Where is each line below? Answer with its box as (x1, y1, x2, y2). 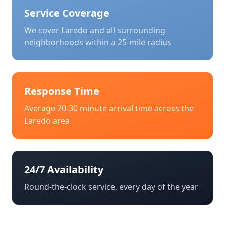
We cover (24, 25, 61, 36)
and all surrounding (88, 25, 165, 36)
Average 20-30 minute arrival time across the (24, 103, 194, 114)
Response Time (24, 84, 99, 98)
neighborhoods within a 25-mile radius (24, 37, 171, 48)
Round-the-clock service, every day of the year (24, 181, 198, 192)
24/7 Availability (24, 163, 103, 176)
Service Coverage (24, 6, 109, 20)
